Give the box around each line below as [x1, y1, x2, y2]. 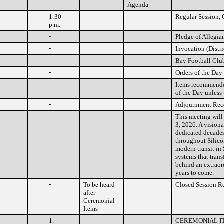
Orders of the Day [175, 69, 222, 76]
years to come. [175, 169, 214, 176]
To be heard [83, 181, 115, 188]
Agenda [127, 1, 148, 8]
